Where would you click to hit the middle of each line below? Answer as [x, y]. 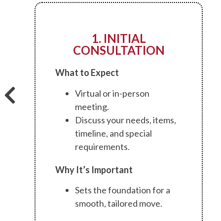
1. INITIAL [119, 38]
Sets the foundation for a [122, 190]
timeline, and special [113, 133]
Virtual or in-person [112, 93]
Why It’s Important [94, 169]
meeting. [92, 106]
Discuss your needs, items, [125, 120]
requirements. [102, 146]
